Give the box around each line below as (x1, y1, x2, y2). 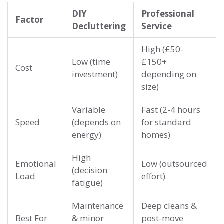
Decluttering (72, 20, 126, 32)
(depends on (72, 116, 121, 128)
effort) (141, 170, 165, 182)
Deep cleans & (141, 200, 197, 212)
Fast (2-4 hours (141, 104, 200, 116)
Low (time (72, 56, 110, 68)
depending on (141, 68, 196, 80)
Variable (72, 104, 105, 116)
